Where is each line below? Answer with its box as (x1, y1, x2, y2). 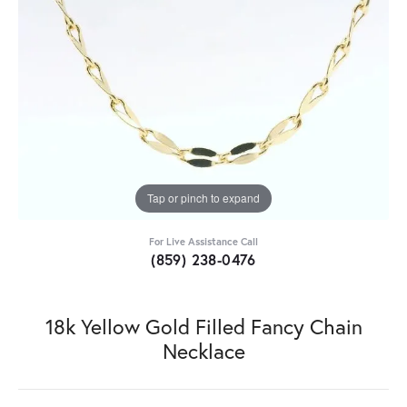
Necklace (162, 336, 245, 364)
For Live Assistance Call (149, 233, 258, 248)
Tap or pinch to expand (147, 190, 260, 206)
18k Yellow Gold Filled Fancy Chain (45, 312, 362, 340)
